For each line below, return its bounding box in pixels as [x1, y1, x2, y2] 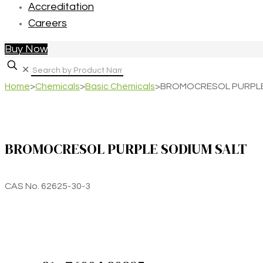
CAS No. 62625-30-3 [5, 181, 90, 191]
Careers [28, 18, 67, 29]
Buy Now [5, 43, 48, 55]
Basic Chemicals [85, 82, 155, 91]
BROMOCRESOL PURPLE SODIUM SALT [5, 139, 247, 159]
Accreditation [28, 1, 94, 12]
